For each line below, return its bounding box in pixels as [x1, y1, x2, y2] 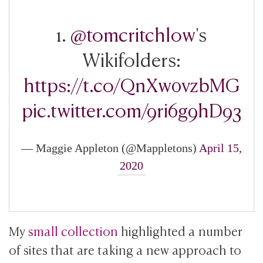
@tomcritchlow [70, 19, 195, 46]
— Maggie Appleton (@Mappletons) [21, 141, 199, 154]
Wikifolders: [82, 44, 181, 72]
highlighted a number [121, 221, 243, 240]
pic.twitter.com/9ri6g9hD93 [21, 95, 242, 122]
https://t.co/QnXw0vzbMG [23, 69, 240, 97]
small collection [28, 221, 119, 240]
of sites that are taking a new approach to [9, 240, 242, 258]
